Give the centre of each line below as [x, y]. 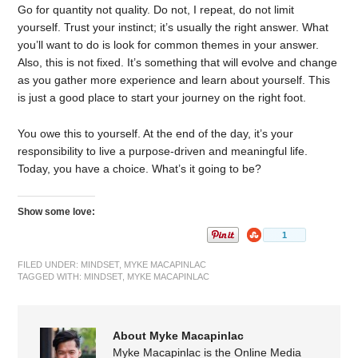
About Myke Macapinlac [179, 335]
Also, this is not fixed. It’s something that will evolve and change [178, 63]
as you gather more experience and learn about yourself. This [174, 80]
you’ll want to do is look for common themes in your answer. [169, 45]
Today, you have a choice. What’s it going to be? [140, 169]
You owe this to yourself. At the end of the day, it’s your [156, 133]
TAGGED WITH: [51, 276]
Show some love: [57, 211]
